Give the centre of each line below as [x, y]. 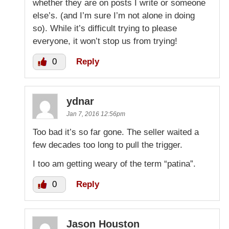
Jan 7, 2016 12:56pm [96, 114]
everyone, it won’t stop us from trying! [105, 41]
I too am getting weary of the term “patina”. [114, 164]
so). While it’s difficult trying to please [105, 28]
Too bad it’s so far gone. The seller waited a [116, 132]
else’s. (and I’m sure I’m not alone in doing [114, 15]
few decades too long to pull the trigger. [108, 145]
